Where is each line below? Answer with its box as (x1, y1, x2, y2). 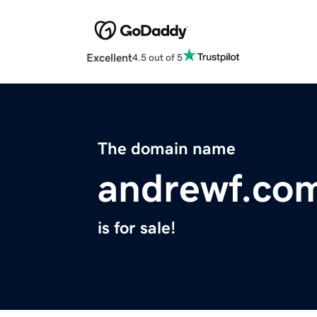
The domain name (98, 140, 236, 158)
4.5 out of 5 (132, 52, 183, 62)
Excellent (86, 52, 132, 64)
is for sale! (98, 219, 175, 237)
